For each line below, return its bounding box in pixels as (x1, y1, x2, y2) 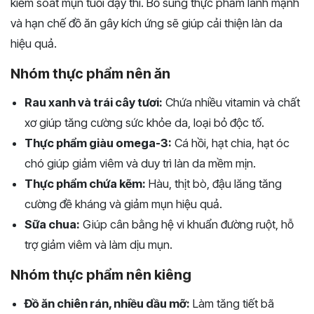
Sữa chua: (25, 217, 80, 232)
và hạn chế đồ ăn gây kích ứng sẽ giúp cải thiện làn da (11, 16, 282, 31)
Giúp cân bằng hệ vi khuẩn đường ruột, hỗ (80, 217, 294, 232)
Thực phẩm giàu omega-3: (25, 136, 172, 151)
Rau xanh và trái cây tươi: (25, 95, 163, 110)
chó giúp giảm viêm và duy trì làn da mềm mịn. (25, 156, 256, 171)
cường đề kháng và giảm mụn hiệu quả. (25, 197, 222, 212)
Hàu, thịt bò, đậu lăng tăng (146, 177, 282, 191)
